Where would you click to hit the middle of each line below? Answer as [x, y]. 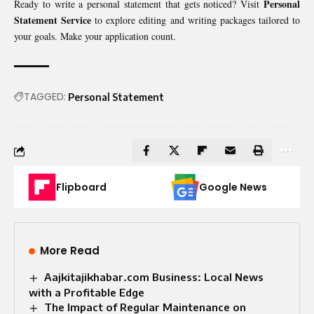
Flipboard [81, 187]
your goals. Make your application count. [95, 36]
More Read [70, 251]
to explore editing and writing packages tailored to [196, 20]
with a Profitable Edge [87, 293]
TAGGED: [45, 97]
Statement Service [53, 20]
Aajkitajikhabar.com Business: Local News [154, 277]
